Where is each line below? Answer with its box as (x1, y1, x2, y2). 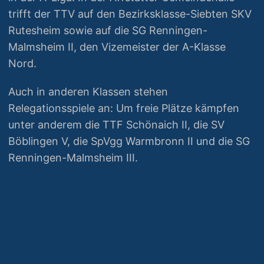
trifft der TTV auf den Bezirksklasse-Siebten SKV (8, 8, 252, 20)
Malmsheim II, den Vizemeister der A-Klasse (8, 41, 226, 53)
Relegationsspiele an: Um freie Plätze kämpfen (8, 102, 239, 114)
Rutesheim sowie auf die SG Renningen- (8, 24, 207, 37)
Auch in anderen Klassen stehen (8, 85, 168, 98)
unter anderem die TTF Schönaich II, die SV (8, 118, 225, 131)
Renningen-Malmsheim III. (8, 151, 138, 164)
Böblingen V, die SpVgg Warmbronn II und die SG (8, 135, 250, 147)
